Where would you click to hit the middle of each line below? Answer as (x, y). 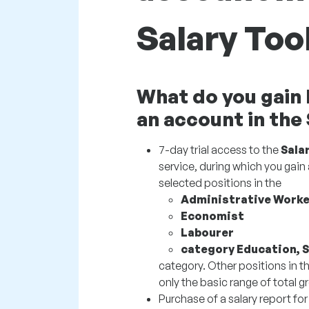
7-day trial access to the (220, 150)
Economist (212, 216)
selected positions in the (220, 183)
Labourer (207, 232)
